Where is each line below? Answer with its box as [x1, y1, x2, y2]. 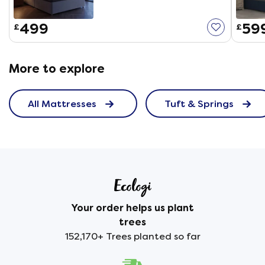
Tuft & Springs [164, 98, 234, 110]
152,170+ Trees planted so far [64, 231, 201, 243]
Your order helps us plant [71, 202, 194, 214]
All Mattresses [28, 98, 96, 110]
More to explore [9, 62, 105, 76]
